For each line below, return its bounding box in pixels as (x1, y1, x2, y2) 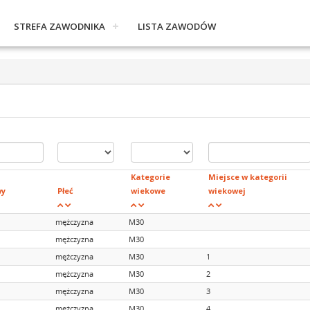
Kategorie (131, 172, 170, 182)
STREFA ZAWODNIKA (14, 20, 105, 33)
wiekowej (208, 185, 246, 196)
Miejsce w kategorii (208, 172, 287, 182)
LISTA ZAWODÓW (138, 20, 216, 33)
